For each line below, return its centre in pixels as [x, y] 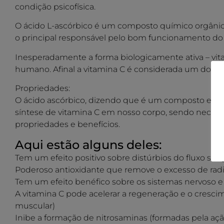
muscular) [35, 205]
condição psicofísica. [55, 6]
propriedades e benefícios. [67, 124]
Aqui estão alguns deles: [88, 144]
